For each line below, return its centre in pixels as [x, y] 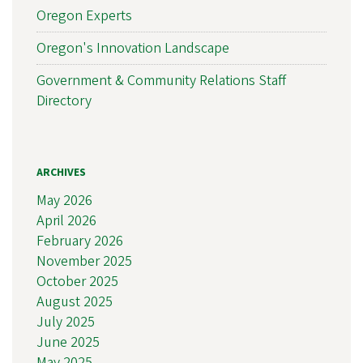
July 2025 [66, 322]
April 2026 [66, 220]
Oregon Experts [84, 16]
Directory [64, 101]
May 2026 [64, 200]
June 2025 [68, 342]
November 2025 [84, 261]
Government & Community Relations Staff [161, 81]
